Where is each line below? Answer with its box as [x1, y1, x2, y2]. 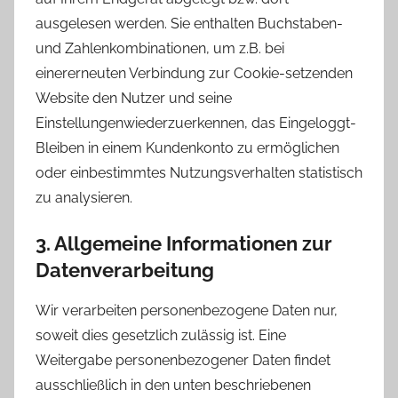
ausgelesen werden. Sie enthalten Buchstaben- [36, 15, 343, 33]
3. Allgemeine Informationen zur [36, 232, 332, 256]
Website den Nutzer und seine [36, 90, 232, 107]
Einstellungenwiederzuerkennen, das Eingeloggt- [36, 115, 356, 132]
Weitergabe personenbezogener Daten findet [36, 351, 330, 369]
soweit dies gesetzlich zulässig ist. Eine [36, 326, 286, 344]
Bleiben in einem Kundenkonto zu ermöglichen [36, 139, 339, 157]
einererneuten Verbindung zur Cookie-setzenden [36, 65, 353, 83]
